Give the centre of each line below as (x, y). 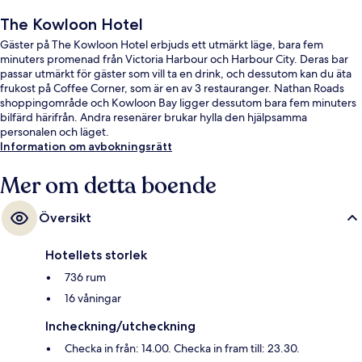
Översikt (65, 218)
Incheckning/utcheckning (120, 326)
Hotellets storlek (96, 255)
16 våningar (93, 299)
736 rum (85, 278)
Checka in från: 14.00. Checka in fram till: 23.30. (182, 349)
